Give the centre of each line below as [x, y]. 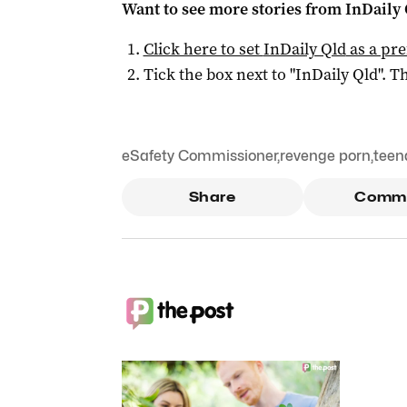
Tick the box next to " [219, 74]
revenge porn [325, 156]
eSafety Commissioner [199, 156]
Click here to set [203, 49]
